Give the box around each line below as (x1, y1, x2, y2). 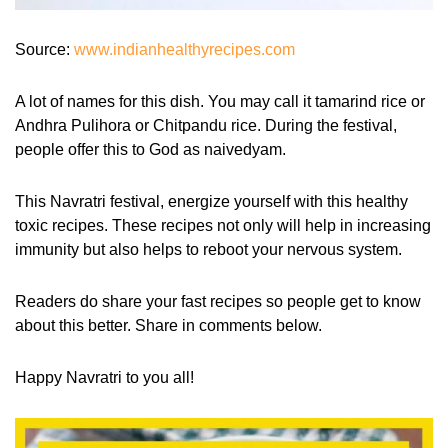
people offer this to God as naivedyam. (15, 141, 286, 158)
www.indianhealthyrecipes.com (74, 41, 295, 58)
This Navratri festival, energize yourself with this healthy (15, 193, 408, 210)
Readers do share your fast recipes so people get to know (15, 293, 421, 310)
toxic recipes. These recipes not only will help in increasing (15, 217, 431, 234)
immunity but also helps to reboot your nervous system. (15, 241, 402, 258)
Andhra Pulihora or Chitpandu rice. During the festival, (15, 117, 397, 134)
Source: (15, 41, 74, 58)
